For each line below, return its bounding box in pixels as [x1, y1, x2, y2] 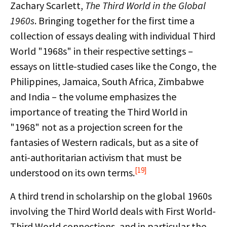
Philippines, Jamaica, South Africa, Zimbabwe [10, 75, 204, 88]
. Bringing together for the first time [34, 14, 187, 27]
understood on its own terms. [10, 166, 135, 179]
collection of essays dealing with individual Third [10, 29, 215, 42]
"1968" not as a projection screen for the [10, 121, 182, 133]
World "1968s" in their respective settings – [10, 45, 193, 57]
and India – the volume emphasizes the [10, 90, 176, 103]
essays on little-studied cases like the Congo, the [10, 60, 216, 72]
